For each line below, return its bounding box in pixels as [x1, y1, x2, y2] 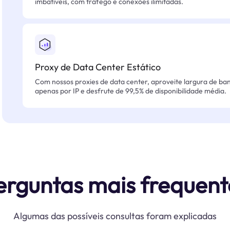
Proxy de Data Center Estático [35, 61, 161, 73]
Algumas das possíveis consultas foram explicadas [13, 210, 217, 222]
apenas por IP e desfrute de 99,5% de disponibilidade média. [35, 86, 226, 95]
